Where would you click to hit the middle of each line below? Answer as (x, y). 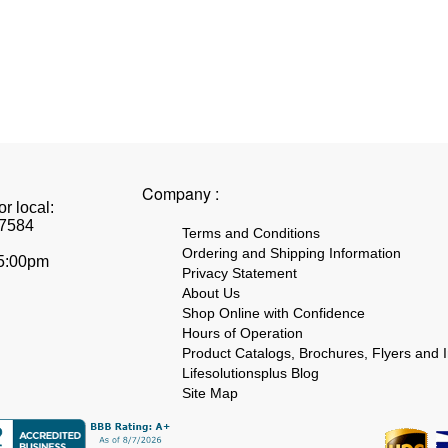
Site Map (210, 393)
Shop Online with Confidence (273, 313)
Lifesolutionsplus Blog (250, 373)
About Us (211, 293)
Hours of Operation (242, 333)
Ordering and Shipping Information (291, 253)
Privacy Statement (239, 273)
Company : (180, 193)
